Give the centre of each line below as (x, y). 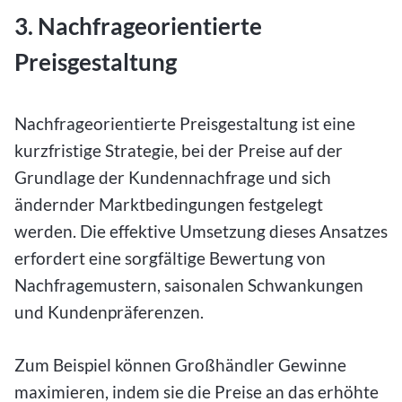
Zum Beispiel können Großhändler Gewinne (180, 365)
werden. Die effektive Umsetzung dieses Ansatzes (201, 232)
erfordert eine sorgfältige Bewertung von (170, 258)
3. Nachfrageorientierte (138, 26)
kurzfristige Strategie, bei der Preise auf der (179, 151)
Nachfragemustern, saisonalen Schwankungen (189, 285)
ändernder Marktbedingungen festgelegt (169, 205)
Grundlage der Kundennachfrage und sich (173, 178)
